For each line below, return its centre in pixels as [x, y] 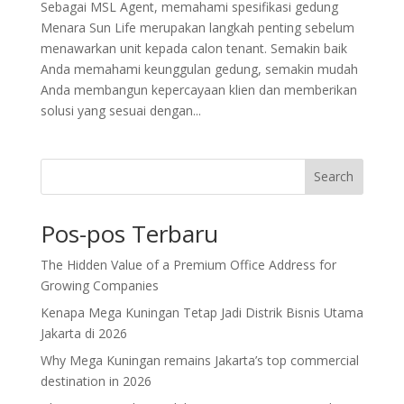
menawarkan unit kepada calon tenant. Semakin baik [193, 48]
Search [334, 177]
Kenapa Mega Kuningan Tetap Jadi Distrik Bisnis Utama [202, 312]
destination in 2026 [96, 381]
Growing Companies [99, 285]
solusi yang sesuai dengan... [120, 110]
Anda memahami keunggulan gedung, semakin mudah [199, 69]
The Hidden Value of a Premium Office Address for [188, 264]
